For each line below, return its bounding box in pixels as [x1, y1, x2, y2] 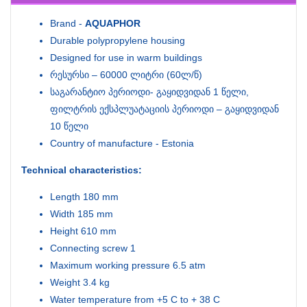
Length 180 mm [50, 191, 119, 202]
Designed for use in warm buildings [50, 51, 202, 63]
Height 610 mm [50, 225, 116, 236]
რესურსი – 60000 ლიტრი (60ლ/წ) [50, 69, 202, 80]
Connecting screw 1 [50, 242, 136, 254]
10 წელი [50, 120, 88, 132]
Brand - [50, 17, 85, 29]
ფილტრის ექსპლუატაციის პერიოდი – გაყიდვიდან [50, 103, 279, 114]
